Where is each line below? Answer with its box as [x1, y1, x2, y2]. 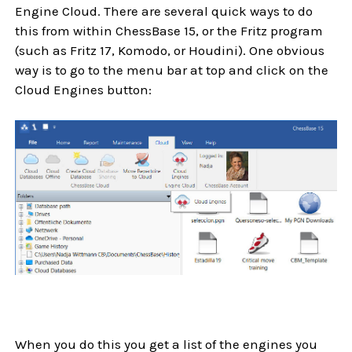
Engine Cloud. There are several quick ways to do [15, 3, 313, 20]
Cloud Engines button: [15, 82, 152, 98]
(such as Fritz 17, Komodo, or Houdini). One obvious [15, 42, 325, 59]
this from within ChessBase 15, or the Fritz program [15, 23, 324, 39]
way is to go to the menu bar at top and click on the [15, 62, 329, 79]
